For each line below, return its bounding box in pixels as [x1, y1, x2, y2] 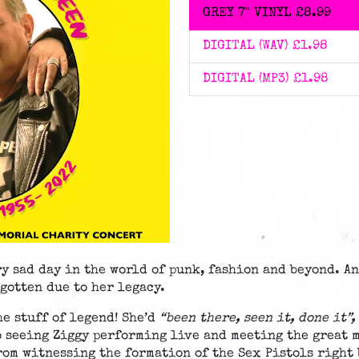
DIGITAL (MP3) [203, 72, 289, 86]
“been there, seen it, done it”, [159, 312, 355, 325]
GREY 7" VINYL [203, 6, 292, 20]
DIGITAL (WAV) [203, 39, 288, 53]
